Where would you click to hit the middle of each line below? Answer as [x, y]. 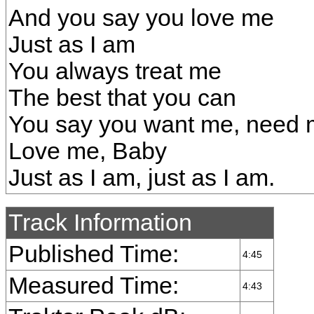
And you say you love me [141, 18]
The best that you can [122, 98]
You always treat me [115, 71]
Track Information [100, 223]
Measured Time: [94, 286]
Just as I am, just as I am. [142, 178]
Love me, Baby [88, 151]
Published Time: [94, 254]
